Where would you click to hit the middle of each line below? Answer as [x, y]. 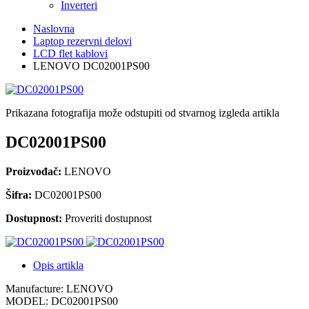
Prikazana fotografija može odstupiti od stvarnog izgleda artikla [142, 113]
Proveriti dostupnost [108, 218]
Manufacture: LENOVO [59, 288]
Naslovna [54, 29]
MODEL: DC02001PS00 [62, 301]
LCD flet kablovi [70, 53]
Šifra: [20, 195]
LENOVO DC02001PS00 [91, 66]
